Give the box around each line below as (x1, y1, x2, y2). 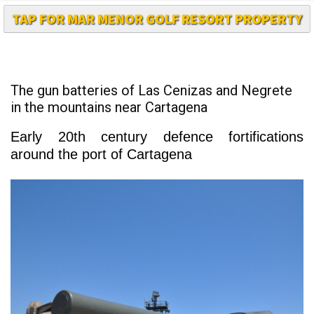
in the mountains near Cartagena (11, 74, 207, 91)
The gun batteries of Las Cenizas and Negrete (11, 57, 292, 74)
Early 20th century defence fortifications (11, 104, 303, 120)
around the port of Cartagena (11, 121, 196, 137)
